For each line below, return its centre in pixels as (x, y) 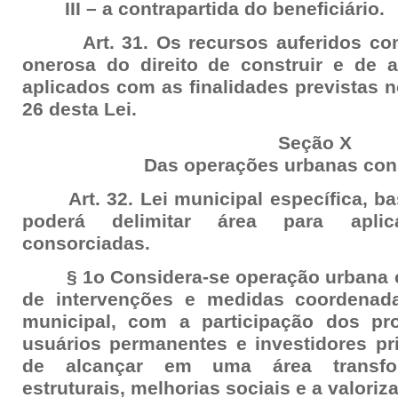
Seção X (315, 143)
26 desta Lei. (80, 109)
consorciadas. (86, 243)
